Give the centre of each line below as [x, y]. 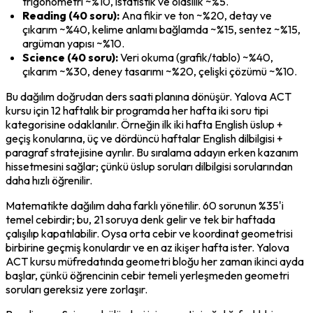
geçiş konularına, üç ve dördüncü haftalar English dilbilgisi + [144, 138]
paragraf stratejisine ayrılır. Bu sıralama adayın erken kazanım [152, 152]
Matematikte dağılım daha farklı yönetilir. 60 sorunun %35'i [145, 205]
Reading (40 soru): [71, 15]
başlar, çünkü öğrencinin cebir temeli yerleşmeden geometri [147, 275]
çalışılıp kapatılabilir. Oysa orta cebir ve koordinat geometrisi [149, 233]
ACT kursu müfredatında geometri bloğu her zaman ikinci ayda [155, 261]
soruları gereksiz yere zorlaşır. [77, 289]
